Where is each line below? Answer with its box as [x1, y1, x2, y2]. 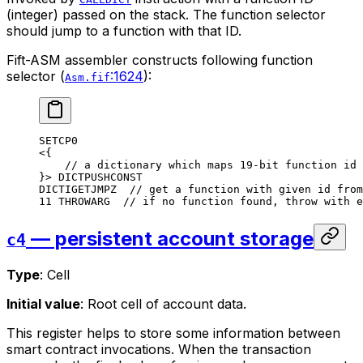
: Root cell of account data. [80, 295, 246, 312]
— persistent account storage [26, 226, 314, 250]
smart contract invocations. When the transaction [6, 340, 311, 357]
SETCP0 [39, 135, 78, 147]
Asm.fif [65, 71, 110, 84]
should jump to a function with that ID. [6, 23, 241, 40]
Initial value [6, 295, 80, 312]
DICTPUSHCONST [58, 171, 143, 184]
